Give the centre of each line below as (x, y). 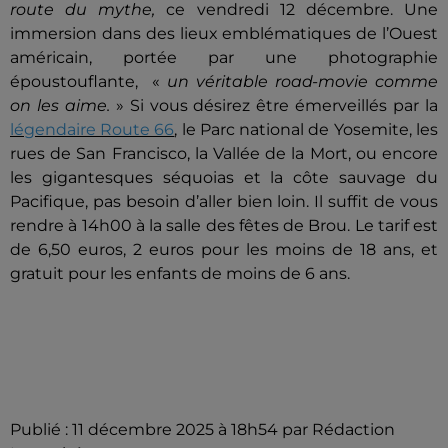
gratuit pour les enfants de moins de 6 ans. (180, 273)
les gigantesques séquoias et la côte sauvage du (224, 177)
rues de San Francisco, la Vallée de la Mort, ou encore (224, 153)
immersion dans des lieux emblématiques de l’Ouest (224, 33)
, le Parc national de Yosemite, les (306, 129)
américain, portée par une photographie (224, 57)
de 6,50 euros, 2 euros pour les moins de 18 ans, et (224, 249)
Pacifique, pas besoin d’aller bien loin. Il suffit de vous (224, 201)
